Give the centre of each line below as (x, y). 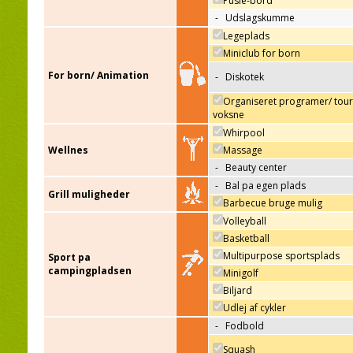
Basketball (246, 239)
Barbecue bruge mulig (273, 203)
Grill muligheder (89, 195)
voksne (229, 115)
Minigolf (241, 273)
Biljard (238, 291)
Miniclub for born (262, 54)
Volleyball (245, 221)
